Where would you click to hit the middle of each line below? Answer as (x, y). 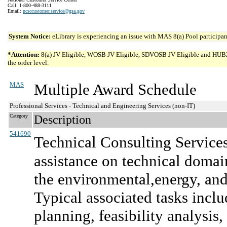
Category (19, 116)
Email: (15, 11)
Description (63, 120)
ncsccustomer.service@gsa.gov (54, 11)
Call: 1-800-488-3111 (30, 5)
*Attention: (24, 54)
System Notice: (30, 36)
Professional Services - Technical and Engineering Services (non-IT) (102, 106)
